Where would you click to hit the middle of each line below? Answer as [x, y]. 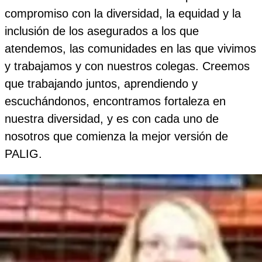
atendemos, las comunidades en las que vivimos [130, 49]
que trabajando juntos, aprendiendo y [101, 84]
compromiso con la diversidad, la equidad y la [123, 13]
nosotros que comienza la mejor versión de [116, 136]
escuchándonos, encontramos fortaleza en [115, 101]
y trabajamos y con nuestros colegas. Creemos [127, 66]
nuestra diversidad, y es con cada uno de [112, 119]
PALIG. [23, 154]
